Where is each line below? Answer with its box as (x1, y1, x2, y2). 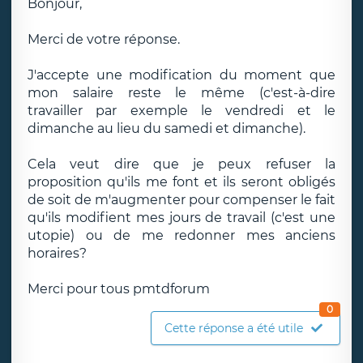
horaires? (28, 246, 87, 261)
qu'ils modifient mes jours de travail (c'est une (28, 210, 335, 225)
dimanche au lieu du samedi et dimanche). (28, 121, 305, 136)
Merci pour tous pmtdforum (28, 281, 210, 297)
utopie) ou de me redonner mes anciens (28, 228, 335, 243)
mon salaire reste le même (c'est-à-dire (28, 85, 335, 100)
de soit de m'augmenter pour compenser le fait (28, 192, 335, 207)
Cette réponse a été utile (164, 321, 303, 335)
